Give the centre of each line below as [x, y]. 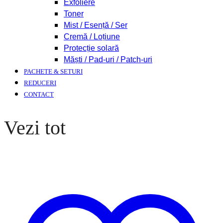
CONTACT [39, 94]
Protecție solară [91, 48]
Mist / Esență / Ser [96, 25]
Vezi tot [35, 128]
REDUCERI [40, 83]
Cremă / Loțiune [92, 37]
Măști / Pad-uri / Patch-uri [108, 59]
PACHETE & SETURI [53, 71]
